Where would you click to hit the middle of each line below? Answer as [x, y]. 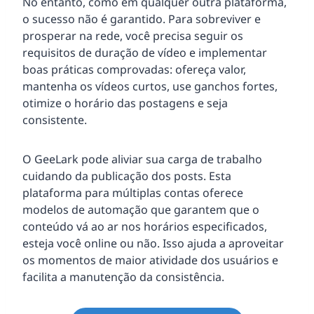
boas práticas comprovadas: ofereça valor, [134, 69]
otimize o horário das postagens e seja [125, 103]
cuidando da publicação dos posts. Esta [127, 176]
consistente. [55, 120]
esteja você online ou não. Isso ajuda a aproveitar [153, 243]
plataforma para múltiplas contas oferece [133, 192]
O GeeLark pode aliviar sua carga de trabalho [142, 159]
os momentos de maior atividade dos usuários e [150, 260]
